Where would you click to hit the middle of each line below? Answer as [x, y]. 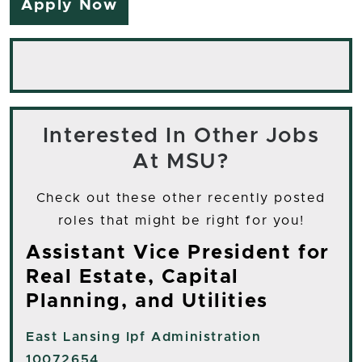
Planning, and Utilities [147, 302]
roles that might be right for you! [181, 221]
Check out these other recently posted [181, 198]
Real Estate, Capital [133, 278]
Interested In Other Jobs [181, 136]
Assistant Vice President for [178, 253]
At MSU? [181, 162]
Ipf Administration [194, 337]
